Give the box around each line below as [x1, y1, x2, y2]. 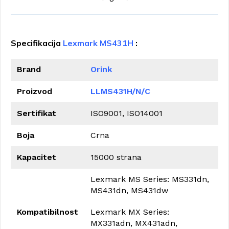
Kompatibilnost [17, 207, 78, 217]
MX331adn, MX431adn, [90, 218, 177, 228]
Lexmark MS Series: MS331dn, [90, 174, 209, 184]
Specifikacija [11, 38, 63, 48]
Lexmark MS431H [63, 38, 133, 48]
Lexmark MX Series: [90, 207, 169, 217]
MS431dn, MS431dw [90, 186, 168, 195]
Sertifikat [17, 108, 56, 118]
